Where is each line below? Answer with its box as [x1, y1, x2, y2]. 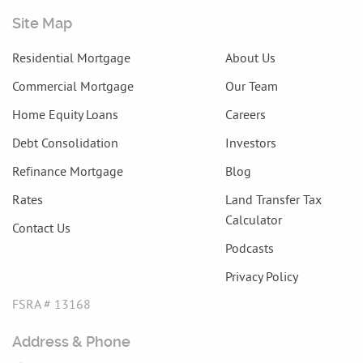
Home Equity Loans [12, 105, 118, 122]
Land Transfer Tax [224, 190, 322, 207]
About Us [224, 49, 275, 66]
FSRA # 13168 [12, 295, 91, 312]
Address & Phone [12, 332, 130, 350]
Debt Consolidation [12, 134, 118, 151]
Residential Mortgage [12, 49, 130, 66]
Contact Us [12, 219, 70, 236]
